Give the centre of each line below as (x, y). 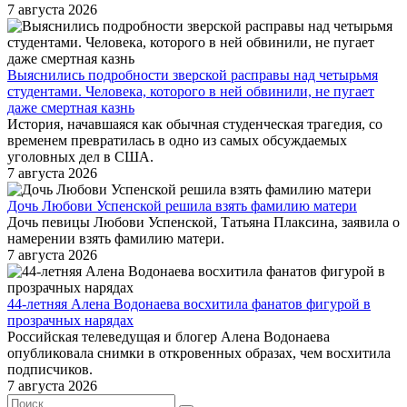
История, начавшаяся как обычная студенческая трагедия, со (195, 124)
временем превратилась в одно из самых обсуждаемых (177, 141)
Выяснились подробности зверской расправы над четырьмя (193, 75)
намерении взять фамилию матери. (116, 239)
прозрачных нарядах (70, 321)
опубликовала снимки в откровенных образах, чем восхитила (199, 353)
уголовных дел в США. (80, 157)
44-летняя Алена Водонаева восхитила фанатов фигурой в (189, 304)
